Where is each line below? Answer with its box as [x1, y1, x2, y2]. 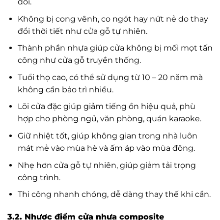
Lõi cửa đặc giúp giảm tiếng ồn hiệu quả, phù [17, 102, 195, 111]
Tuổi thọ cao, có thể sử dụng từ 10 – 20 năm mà [17, 72, 203, 82]
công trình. [17, 172, 60, 182]
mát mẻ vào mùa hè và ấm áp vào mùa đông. [17, 143, 195, 153]
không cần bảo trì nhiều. [17, 84, 113, 94]
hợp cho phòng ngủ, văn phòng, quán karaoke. [17, 114, 201, 124]
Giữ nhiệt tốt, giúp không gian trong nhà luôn [17, 131, 197, 140]
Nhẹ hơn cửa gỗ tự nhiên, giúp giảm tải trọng [17, 160, 196, 170]
